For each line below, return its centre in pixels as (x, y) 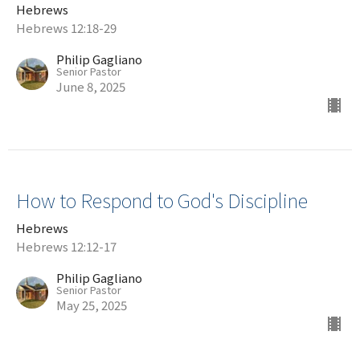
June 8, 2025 (91, 86)
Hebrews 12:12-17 (66, 246)
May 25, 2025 (92, 305)
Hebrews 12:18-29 (66, 27)
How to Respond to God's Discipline (162, 199)
